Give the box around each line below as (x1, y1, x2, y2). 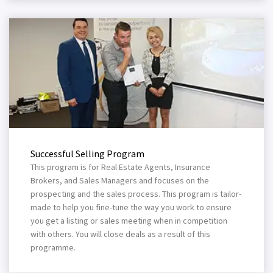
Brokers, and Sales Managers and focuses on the (30, 175, 209, 186)
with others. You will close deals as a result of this (30, 229, 210, 239)
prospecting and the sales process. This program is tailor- (30, 188, 241, 199)
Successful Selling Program (30, 147, 144, 160)
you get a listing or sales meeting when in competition (30, 215, 227, 226)
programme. (30, 242, 76, 253)
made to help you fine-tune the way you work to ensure (30, 202, 232, 213)
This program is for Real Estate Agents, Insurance (30, 161, 210, 172)
